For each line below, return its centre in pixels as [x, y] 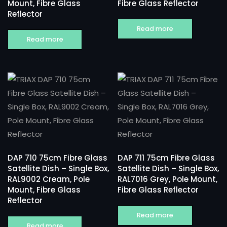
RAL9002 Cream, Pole [49, 179]
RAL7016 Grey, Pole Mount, [168, 179]
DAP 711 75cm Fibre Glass [166, 158]
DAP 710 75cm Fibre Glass [58, 158]
